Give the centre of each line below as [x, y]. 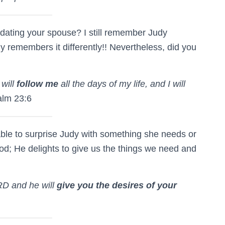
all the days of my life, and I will [122, 84]
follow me [37, 84]
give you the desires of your [117, 185]
